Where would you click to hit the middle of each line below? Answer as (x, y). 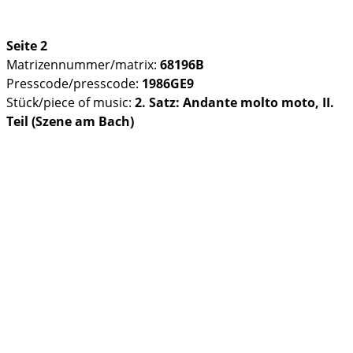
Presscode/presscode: (74, 83)
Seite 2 (27, 45)
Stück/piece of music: (71, 102)
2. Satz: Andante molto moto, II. (234, 102)
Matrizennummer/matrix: (83, 64)
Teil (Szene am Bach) (70, 121)
